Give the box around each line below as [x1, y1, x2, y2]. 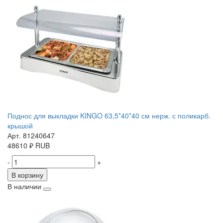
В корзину [11, 170, 43, 180]
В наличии [7, 181, 41, 192]
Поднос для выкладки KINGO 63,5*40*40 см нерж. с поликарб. [7, 111, 211, 121]
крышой [7, 120, 33, 131]
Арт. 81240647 [7, 130, 55, 141]
